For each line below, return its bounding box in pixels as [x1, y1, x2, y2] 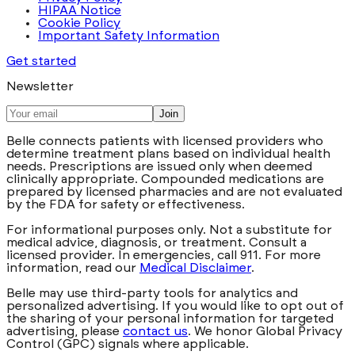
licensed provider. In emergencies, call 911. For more [6, 248, 321, 261]
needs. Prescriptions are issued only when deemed [6, 159, 312, 173]
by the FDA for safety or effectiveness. [6, 197, 245, 211]
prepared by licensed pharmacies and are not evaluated [6, 185, 342, 198]
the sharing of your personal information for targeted [6, 311, 334, 325]
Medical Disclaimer [139, 261, 251, 274]
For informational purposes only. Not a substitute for [6, 223, 332, 236]
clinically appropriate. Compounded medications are [6, 172, 324, 185]
